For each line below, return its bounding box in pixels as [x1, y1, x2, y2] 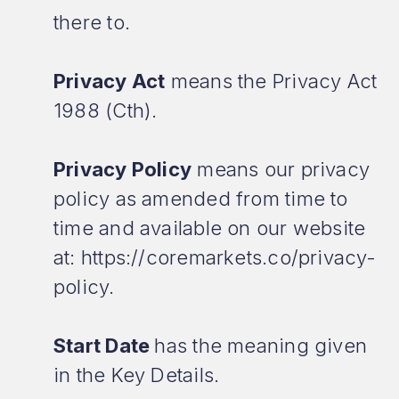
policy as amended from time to [53, 187, 348, 210]
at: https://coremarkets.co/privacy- [53, 246, 377, 269]
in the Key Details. [53, 363, 231, 387]
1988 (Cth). [53, 99, 158, 122]
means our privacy [191, 158, 370, 181]
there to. [53, 11, 130, 34]
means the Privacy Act [165, 69, 378, 93]
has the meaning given [154, 334, 368, 357]
